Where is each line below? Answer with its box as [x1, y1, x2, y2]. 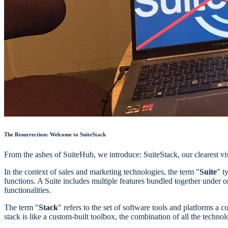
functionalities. [4, 186, 51, 195]
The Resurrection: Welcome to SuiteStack [4, 131, 107, 138]
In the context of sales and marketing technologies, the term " [4, 167, 199, 177]
